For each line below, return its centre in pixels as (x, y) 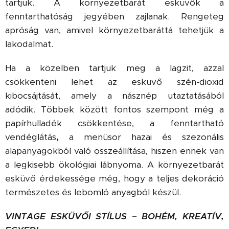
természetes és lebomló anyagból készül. (93, 192)
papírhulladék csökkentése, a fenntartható (114, 123)
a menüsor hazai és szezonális (146, 137)
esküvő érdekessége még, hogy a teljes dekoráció (114, 178)
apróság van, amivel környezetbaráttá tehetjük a (114, 30)
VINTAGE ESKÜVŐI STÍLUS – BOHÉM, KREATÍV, (114, 216)
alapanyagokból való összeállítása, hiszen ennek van (114, 151)
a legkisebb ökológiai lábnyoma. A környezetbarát (114, 165)
